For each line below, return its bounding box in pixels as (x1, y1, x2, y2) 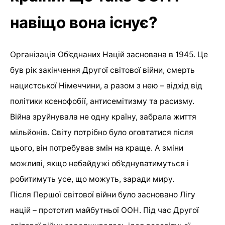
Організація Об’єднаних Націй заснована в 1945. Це (10, 50, 208, 60)
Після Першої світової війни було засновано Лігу (10, 190, 195, 200)
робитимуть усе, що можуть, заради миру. (10, 174, 174, 184)
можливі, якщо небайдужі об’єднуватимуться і (10, 159, 189, 169)
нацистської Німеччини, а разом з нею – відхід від (10, 81, 202, 91)
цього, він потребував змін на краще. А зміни (10, 143, 183, 153)
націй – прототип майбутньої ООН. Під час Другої (10, 205, 199, 215)
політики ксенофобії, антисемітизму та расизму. (10, 96, 194, 106)
